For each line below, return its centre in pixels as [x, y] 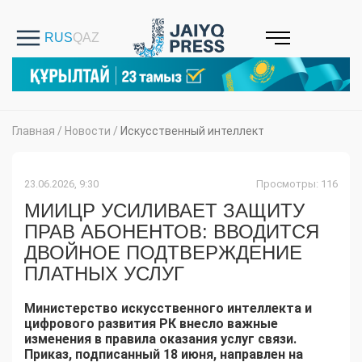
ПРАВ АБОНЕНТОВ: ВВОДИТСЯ [172, 232]
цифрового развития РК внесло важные [151, 324]
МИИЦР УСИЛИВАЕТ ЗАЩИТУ [164, 211]
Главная [34, 131]
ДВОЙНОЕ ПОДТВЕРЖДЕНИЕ [163, 253]
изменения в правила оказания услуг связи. [162, 339]
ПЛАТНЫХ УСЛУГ [104, 274]
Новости [88, 131]
